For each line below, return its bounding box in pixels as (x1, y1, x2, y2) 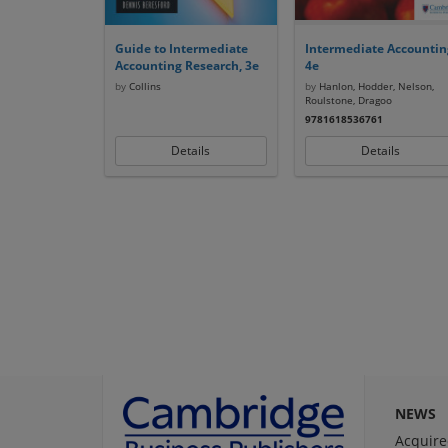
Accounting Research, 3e (114, 57, 259, 74)
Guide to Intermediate (114, 40, 248, 57)
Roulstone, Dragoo (304, 93, 392, 107)
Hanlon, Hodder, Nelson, (315, 79, 434, 93)
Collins (125, 79, 161, 93)
